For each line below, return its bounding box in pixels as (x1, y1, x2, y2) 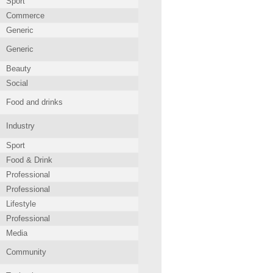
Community (6, 247, 46, 257)
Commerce (6, 11, 44, 20)
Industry (6, 121, 35, 130)
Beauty (6, 64, 31, 73)
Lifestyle (6, 199, 36, 208)
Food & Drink (6, 155, 52, 165)
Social (6, 79, 28, 88)
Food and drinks (6, 97, 63, 107)
